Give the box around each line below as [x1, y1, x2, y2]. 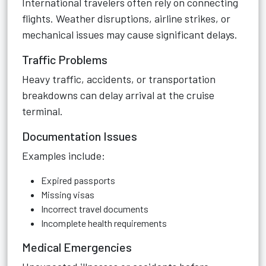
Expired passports [41, 175, 115, 186]
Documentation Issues [22, 129, 137, 143]
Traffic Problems [22, 52, 107, 66]
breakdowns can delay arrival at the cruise [22, 88, 214, 102]
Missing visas [41, 189, 94, 200]
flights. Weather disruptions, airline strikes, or [22, 12, 230, 25]
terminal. [22, 104, 63, 118]
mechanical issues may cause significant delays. [22, 28, 237, 41]
